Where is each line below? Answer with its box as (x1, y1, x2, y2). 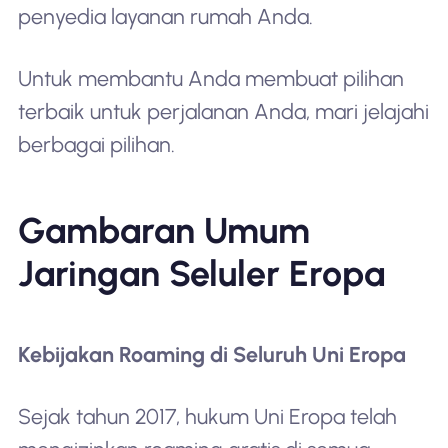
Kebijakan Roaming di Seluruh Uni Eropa (17, 341, 406, 367)
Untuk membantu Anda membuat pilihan (17, 66, 404, 92)
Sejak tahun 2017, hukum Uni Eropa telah (17, 403, 397, 429)
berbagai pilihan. (17, 132, 175, 158)
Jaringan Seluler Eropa (17, 251, 385, 295)
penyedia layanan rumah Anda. (17, 4, 313, 30)
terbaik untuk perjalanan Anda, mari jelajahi (17, 99, 429, 125)
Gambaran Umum (17, 208, 310, 252)
